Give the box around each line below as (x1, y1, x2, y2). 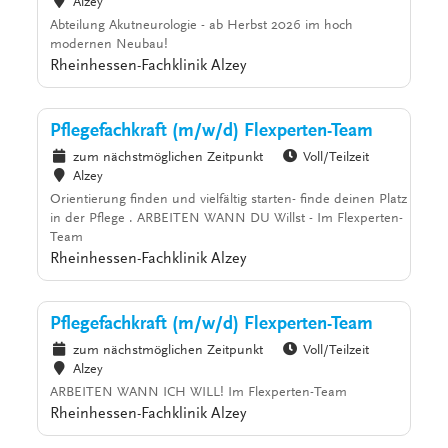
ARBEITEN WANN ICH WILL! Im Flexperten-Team (50, 386, 348, 401)
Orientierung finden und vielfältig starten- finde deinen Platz (50, 193, 408, 208)
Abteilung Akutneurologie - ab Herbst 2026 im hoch (50, 19, 354, 34)
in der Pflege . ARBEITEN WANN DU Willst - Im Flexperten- (50, 212, 404, 227)
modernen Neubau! (50, 38, 169, 53)
